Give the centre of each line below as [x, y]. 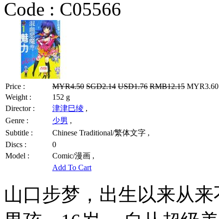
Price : [15, 86]
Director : [20, 108]
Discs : [16, 144]
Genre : [17, 120]
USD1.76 [133, 86]
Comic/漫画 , [73, 155]
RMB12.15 [167, 86]
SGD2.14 [101, 86]
